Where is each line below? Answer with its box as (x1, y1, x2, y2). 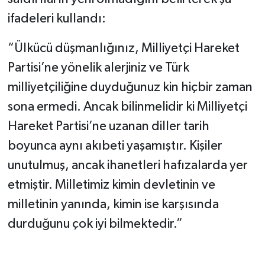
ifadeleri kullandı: (7, 12, 106, 26)
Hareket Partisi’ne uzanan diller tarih (7, 120, 209, 134)
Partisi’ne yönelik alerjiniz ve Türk (7, 62, 189, 75)
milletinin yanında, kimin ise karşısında (7, 198, 219, 212)
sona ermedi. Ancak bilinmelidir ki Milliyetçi (7, 101, 247, 114)
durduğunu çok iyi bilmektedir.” (7, 218, 183, 231)
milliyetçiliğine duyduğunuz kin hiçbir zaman (7, 81, 253, 95)
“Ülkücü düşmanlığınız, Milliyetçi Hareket (7, 42, 240, 56)
